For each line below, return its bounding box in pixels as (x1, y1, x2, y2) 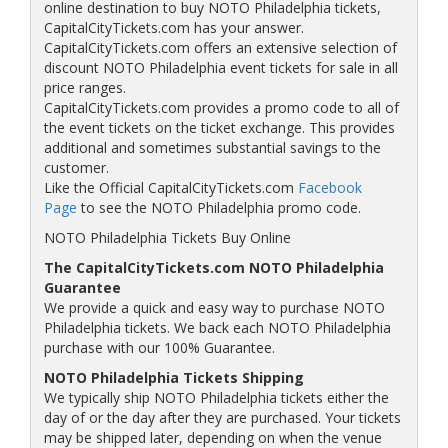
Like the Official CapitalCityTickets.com (43, 178, 298, 197)
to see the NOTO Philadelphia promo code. (76, 198, 361, 217)
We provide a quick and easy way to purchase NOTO (43, 298, 385, 317)
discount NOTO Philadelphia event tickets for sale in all (43, 58, 398, 77)
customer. (43, 158, 109, 177)
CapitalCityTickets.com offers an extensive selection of (43, 38, 397, 57)
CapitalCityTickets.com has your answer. (43, 18, 304, 37)
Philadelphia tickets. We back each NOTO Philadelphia (43, 318, 391, 337)
